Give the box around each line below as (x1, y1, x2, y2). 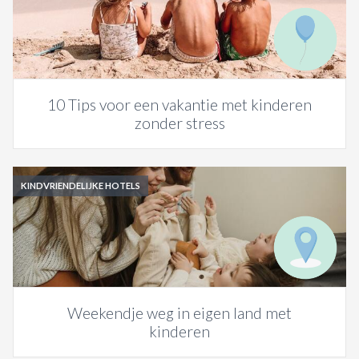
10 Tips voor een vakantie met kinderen (47, 95, 312, 114)
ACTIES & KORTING (12, 32, 110, 45)
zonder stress (134, 114, 225, 132)
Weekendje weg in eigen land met (67, 304, 292, 322)
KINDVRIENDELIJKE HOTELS (21, 180, 140, 192)
